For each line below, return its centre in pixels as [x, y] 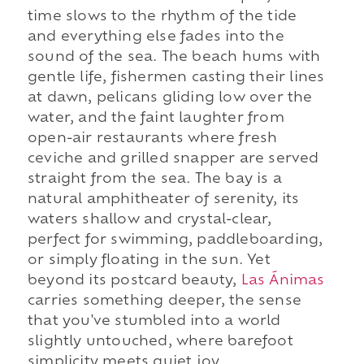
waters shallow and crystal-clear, [149, 220]
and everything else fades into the [156, 37]
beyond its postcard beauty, [134, 281]
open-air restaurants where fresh [152, 139]
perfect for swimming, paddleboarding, [175, 240]
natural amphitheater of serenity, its [163, 199]
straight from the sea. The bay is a [154, 179]
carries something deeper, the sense [164, 301]
